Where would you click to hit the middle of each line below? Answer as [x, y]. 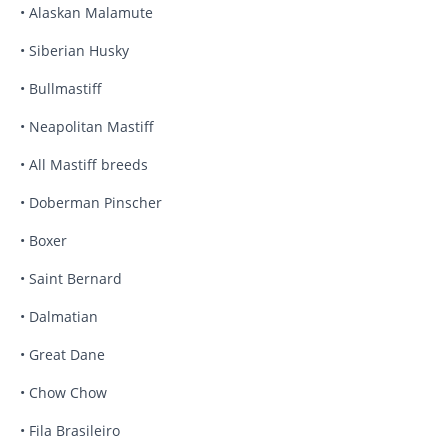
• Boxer [43, 241]
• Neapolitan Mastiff [87, 127]
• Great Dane [62, 355]
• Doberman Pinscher [91, 203]
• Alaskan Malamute [86, 13]
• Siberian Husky [74, 51]
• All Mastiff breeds [84, 165]
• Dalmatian [59, 317]
